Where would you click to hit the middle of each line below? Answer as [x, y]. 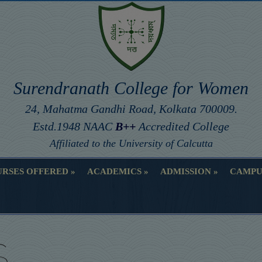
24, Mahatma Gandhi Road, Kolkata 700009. [131, 109]
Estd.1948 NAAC [74, 127]
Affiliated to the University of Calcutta [131, 144]
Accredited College [182, 127]
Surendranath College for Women [131, 88]
